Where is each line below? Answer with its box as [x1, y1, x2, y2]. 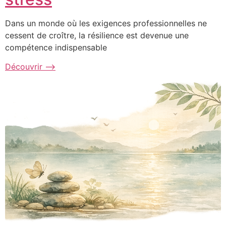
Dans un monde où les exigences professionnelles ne [5, 18, 207, 28]
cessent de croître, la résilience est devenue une [5, 30, 189, 40]
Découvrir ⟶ [5, 62, 55, 72]
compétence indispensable [5, 42, 107, 52]
